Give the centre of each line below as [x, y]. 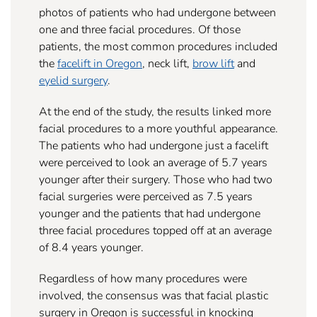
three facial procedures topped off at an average [155, 230]
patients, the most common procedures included [158, 46]
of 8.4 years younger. [91, 247]
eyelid [54, 80]
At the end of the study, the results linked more [155, 111]
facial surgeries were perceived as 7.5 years [146, 196]
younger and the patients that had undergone [150, 213]
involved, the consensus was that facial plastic [154, 295]
